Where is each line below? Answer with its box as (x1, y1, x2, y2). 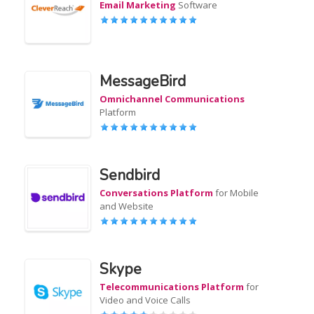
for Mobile (213, 186, 259, 199)
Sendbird (100, 165, 161, 185)
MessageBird (100, 71, 186, 91)
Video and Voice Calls (100, 294, 191, 306)
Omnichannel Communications (100, 93, 245, 105)
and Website (100, 200, 154, 212)
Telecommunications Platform (100, 280, 245, 293)
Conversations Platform (100, 186, 214, 199)
